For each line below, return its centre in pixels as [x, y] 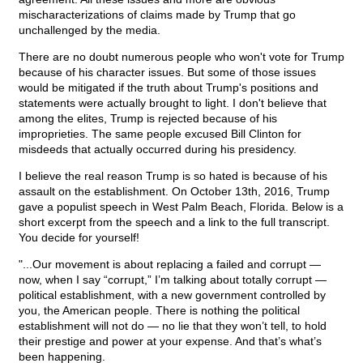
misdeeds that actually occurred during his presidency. [158, 149]
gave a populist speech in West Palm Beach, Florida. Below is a [181, 207]
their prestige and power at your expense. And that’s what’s [170, 342]
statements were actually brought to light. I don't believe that [173, 103]
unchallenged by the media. [90, 30]
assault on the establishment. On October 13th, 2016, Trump [174, 192]
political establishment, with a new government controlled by [172, 295]
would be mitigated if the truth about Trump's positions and [169, 88]
